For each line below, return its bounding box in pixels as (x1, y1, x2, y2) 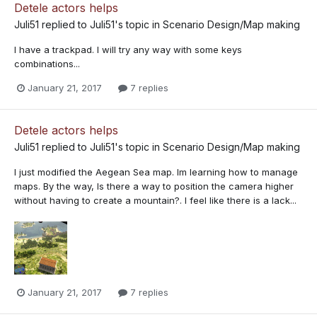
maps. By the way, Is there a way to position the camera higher (14, 180, 294, 192)
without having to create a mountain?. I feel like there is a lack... (14, 195, 296, 207)
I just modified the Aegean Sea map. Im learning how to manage (14, 166, 298, 178)
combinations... (14, 58, 80, 70)
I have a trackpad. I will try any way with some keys (14, 44, 242, 56)
